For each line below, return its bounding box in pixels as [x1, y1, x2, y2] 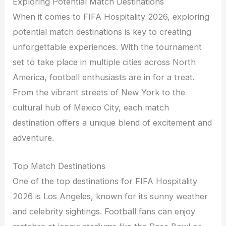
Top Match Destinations [13, 161, 106, 172]
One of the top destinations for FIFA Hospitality [13, 176, 198, 187]
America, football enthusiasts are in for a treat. [13, 72, 195, 83]
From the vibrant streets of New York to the [13, 87, 186, 98]
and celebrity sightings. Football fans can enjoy [13, 206, 196, 217]
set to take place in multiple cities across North [13, 57, 196, 68]
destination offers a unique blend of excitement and [13, 118, 212, 128]
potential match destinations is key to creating [13, 27, 192, 37]
